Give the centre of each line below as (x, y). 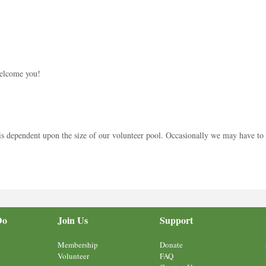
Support (176, 220)
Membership (77, 244)
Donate (171, 244)
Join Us (72, 220)
